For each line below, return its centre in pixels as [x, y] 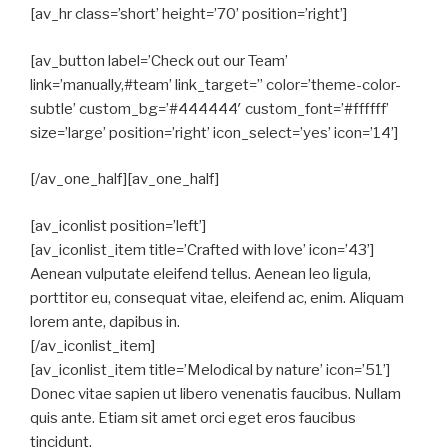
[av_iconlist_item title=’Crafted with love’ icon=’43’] [202, 249]
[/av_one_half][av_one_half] [124, 179]
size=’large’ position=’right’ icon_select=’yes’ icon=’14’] [214, 132]
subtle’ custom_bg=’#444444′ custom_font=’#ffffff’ [209, 108]
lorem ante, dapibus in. [105, 321]
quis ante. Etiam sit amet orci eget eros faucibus [193, 417]
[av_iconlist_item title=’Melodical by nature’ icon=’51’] [210, 369]
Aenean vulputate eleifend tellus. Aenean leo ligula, [200, 273]
